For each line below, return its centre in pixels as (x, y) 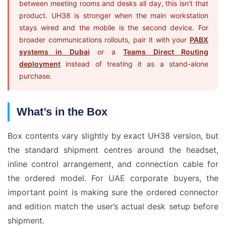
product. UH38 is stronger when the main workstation (114, 15)
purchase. (36, 76)
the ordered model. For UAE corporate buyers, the (113, 178)
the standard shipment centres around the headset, (113, 150)
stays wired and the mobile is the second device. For (114, 27)
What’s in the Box (62, 112)
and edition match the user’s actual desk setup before (113, 206)
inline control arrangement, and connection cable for (113, 164)
